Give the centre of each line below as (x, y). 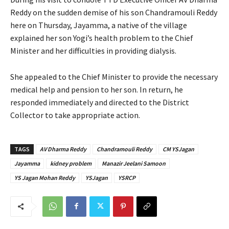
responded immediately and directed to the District (100, 102)
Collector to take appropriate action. (75, 115)
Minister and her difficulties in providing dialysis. (93, 50)
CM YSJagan (178, 149)
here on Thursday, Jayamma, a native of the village (99, 25)
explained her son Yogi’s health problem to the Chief (102, 38)
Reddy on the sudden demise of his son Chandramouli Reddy (114, 12)
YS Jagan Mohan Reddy (45, 177)
